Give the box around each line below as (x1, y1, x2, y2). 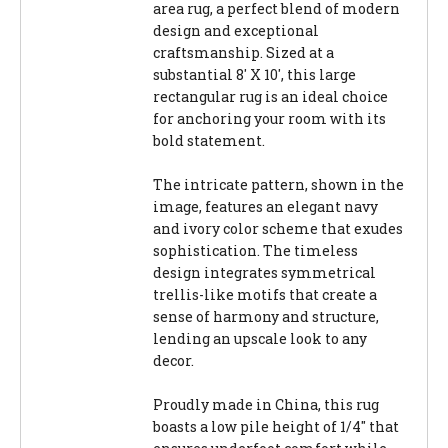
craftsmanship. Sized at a (153, 43, 334, 63)
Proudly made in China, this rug (153, 395, 379, 415)
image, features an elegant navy (153, 197, 378, 217)
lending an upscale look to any (153, 329, 367, 349)
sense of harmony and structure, (153, 307, 379, 327)
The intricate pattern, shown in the (153, 175, 404, 195)
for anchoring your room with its (153, 109, 386, 129)
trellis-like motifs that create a (153, 285, 377, 305)
